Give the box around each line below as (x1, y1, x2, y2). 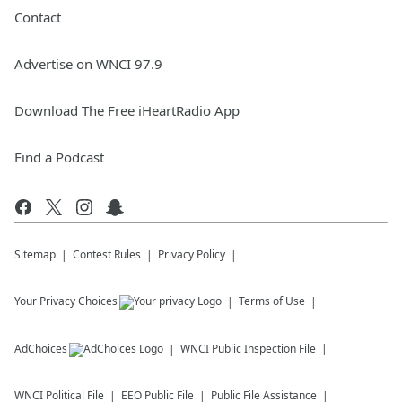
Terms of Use (239, 293, 305, 310)
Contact (14, 8, 61, 27)
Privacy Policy (158, 247, 225, 263)
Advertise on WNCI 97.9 (14, 55, 162, 74)
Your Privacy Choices (14, 293, 118, 310)
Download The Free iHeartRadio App (14, 101, 240, 120)
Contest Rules (73, 247, 141, 263)
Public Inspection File (212, 341, 316, 357)
